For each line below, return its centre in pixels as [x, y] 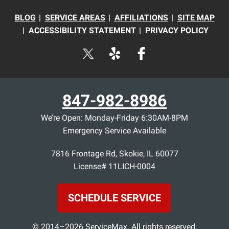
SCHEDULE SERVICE [114, 198]
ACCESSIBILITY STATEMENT [82, 30]
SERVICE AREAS [75, 17]
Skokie [131, 154]
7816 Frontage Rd [83, 154]
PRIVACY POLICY [177, 30]
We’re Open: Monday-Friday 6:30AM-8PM [114, 118]
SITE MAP [196, 17]
